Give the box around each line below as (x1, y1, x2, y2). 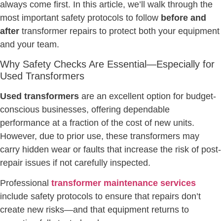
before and (161, 12, 206, 23)
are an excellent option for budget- (79, 91, 216, 101)
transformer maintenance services (51, 178, 196, 188)
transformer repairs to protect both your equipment (19, 26, 220, 36)
